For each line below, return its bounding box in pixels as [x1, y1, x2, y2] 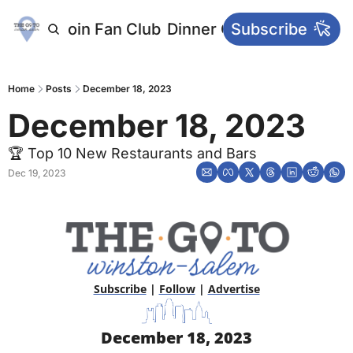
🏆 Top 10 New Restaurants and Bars [8, 145, 257, 162]
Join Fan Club [58, 20, 161, 39]
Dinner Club [166, 20, 255, 39]
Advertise [207, 281, 260, 296]
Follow [158, 281, 195, 296]
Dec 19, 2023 [8, 167, 65, 179]
